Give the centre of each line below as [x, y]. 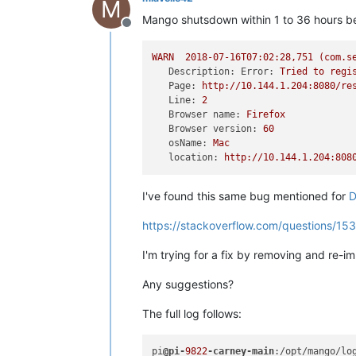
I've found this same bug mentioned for [246, 195]
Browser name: [205, 115]
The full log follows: [192, 313]
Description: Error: [222, 72]
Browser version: [213, 129]
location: [194, 158]
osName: [188, 143]
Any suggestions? [188, 284]
